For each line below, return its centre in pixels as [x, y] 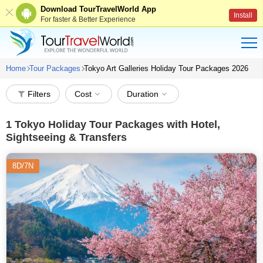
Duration [143, 94]
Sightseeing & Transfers [66, 137]
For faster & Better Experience [88, 19]
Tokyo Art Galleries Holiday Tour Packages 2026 [166, 68]
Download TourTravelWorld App [98, 9]
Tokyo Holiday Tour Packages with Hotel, [116, 124]
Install [243, 15]
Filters [39, 94]
